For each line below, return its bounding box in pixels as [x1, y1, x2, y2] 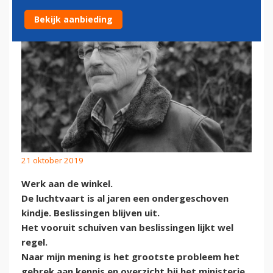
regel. [21, 236, 48, 249]
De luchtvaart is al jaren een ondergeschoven [21, 192, 229, 205]
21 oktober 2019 [21, 154, 83, 166]
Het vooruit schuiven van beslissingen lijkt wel [21, 221, 233, 234]
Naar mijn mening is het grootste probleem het [21, 250, 239, 263]
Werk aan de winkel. [21, 177, 113, 190]
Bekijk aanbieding [34, 13, 113, 25]
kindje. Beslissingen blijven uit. [21, 207, 160, 219]
